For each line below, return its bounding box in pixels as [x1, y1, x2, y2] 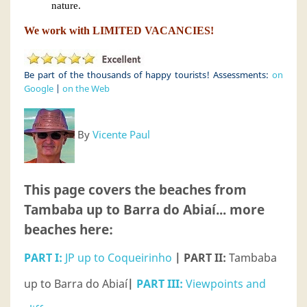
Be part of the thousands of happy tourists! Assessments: [24, 69, 272, 81]
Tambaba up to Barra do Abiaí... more [24, 201, 265, 218]
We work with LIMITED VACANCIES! [24, 25, 214, 36]
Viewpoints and [183, 276, 266, 291]
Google [24, 82, 53, 95]
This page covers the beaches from [24, 181, 247, 198]
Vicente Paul [93, 127, 150, 142]
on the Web [62, 82, 110, 95]
